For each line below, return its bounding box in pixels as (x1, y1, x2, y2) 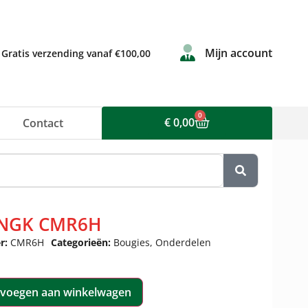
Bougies (113, 236, 150, 249)
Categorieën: (51, 236, 113, 249)
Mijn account (205, 45, 272, 60)
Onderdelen (155, 236, 211, 249)
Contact (23, 115, 63, 131)
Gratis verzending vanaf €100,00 (1, 47, 151, 60)
